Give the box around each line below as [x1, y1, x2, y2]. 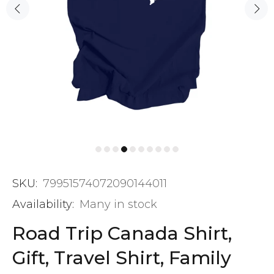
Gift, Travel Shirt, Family [12, 246, 231, 269]
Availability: [12, 198, 74, 211]
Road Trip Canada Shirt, [12, 222, 232, 245]
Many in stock [80, 198, 157, 211]
